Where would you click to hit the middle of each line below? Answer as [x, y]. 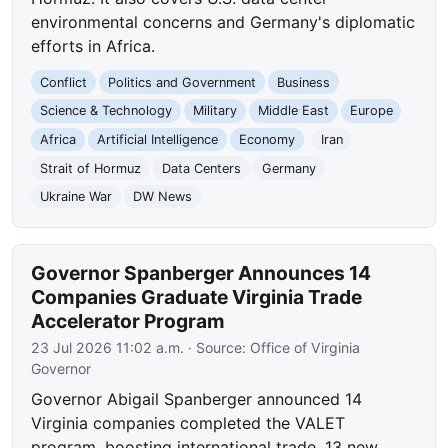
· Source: [217, 347]
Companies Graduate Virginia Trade [197, 296]
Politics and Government [181, 82]
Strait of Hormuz [91, 168]
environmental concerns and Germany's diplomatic [223, 21]
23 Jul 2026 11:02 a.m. [108, 347]
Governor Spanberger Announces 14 [201, 272]
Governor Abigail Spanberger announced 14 [197, 398]
